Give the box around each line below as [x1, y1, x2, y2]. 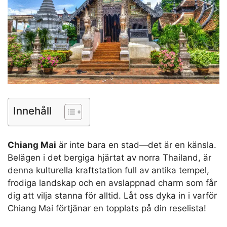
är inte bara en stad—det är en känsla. [56, 140, 216, 150]
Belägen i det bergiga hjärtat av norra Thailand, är [8, 153, 211, 163]
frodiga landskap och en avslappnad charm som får [8, 178, 217, 188]
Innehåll [13, 104, 52, 117]
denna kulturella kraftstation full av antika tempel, [8, 165, 209, 176]
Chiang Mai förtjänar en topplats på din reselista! [8, 203, 206, 214]
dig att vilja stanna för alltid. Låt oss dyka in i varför [8, 191, 217, 201]
